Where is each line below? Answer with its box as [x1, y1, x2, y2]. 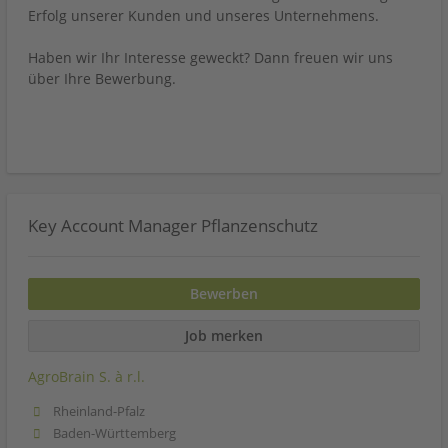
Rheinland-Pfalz [53, 402, 146, 420]
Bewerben [190, 284, 258, 304]
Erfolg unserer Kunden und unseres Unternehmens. [28, 6, 379, 25]
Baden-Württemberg [53, 424, 177, 442]
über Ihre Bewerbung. [28, 69, 176, 88]
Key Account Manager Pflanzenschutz [28, 214, 318, 237]
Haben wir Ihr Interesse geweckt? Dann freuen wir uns [28, 48, 393, 67]
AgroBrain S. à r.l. [28, 366, 145, 386]
